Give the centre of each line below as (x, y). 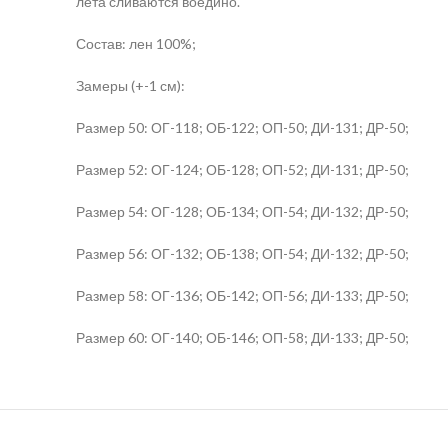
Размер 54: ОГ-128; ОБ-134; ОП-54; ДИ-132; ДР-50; (242, 211)
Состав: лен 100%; (136, 43)
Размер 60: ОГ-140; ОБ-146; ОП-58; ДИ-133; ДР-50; (242, 337)
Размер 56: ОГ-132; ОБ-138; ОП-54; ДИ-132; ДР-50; (242, 253)
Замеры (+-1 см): (130, 85)
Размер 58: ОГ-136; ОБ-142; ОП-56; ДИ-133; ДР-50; (242, 295)
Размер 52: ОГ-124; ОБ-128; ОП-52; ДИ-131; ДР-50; (242, 169)
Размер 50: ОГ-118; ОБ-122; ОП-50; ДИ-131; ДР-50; (242, 127)
